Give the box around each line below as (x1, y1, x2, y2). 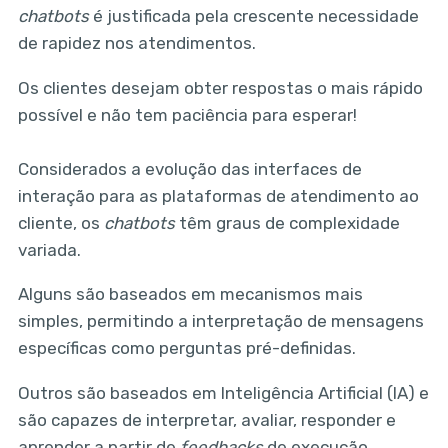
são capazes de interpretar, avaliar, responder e (17, 410, 396, 431)
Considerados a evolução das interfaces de (17, 158, 362, 179)
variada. (17, 239, 81, 260)
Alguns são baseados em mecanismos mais (17, 284, 363, 305)
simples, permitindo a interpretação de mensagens (17, 311, 424, 332)
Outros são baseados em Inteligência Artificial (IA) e (17, 383, 429, 404)
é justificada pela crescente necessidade (88, 5, 419, 26)
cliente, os (17, 212, 104, 233)
